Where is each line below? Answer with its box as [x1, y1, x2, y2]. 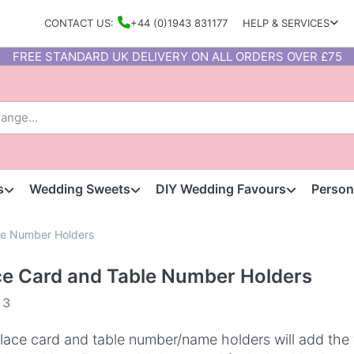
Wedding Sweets [28, 181, 130, 198]
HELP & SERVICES [243, 17, 330, 30]
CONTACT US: [43, 17, 114, 30]
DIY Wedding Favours [156, 181, 287, 198]
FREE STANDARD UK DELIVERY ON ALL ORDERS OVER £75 [12, 48, 342, 64]
